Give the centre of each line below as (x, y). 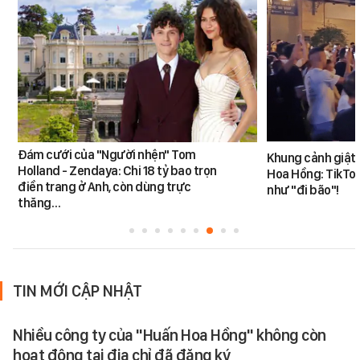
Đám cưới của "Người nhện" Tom (107, 154)
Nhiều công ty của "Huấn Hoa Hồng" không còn (170, 335)
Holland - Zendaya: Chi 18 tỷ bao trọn (117, 170)
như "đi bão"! (303, 190)
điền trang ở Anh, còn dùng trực (104, 186)
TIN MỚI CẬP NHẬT (78, 290)
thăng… (39, 202)
